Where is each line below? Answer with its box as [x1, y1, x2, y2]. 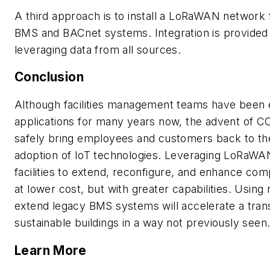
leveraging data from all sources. [14, 43, 181, 56]
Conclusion [14, 69, 84, 85]
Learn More [14, 242, 86, 258]
